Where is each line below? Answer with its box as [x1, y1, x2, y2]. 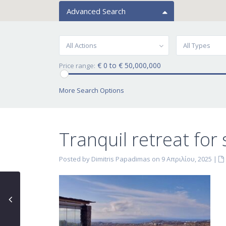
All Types [183, 41, 210, 50]
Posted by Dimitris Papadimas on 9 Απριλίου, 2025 [59, 154, 212, 163]
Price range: [59, 61, 95, 70]
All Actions [66, 41, 97, 50]
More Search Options [59, 86, 124, 95]
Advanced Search [67, 6, 126, 16]
